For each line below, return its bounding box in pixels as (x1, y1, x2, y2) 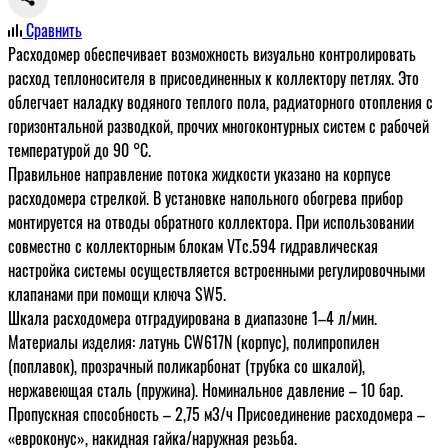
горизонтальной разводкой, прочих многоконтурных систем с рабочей (8, 113, 429, 138)
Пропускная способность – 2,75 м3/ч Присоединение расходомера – (8, 401, 425, 426)
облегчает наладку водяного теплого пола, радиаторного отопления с (8, 89, 433, 114)
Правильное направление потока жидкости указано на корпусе (8, 161, 391, 186)
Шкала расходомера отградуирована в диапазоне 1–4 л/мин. (8, 305, 377, 330)
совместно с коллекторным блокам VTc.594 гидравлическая (8, 233, 378, 258)
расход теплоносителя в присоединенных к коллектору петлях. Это (8, 65, 419, 90)
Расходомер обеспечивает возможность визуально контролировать (8, 41, 416, 66)
